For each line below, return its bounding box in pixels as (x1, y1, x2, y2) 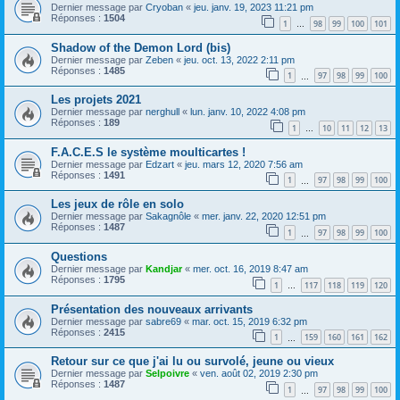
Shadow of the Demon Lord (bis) (51, 40, 230, 54)
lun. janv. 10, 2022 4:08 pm (190, 106, 305, 118)
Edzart (146, 158, 174, 170)
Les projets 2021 (51, 93, 141, 107)
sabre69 (146, 315, 181, 327)
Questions (51, 250, 107, 264)
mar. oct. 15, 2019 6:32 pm (192, 315, 307, 327)
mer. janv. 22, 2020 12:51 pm (202, 211, 326, 222)
